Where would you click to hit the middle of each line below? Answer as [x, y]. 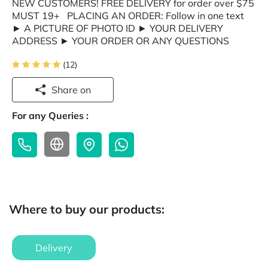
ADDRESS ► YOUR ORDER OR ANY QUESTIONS [121, 41]
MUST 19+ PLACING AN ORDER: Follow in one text [129, 16]
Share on [86, 90]
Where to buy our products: [87, 209]
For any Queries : [50, 116]
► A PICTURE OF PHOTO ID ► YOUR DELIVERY [118, 28]
